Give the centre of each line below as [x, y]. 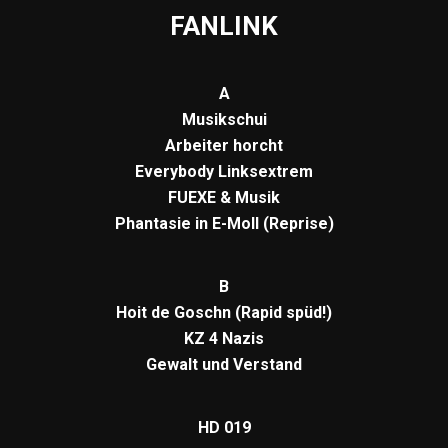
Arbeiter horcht [224, 145]
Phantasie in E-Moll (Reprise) [224, 223]
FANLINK [224, 25]
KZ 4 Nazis [224, 338]
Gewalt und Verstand [224, 364]
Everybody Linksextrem [224, 171]
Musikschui [224, 119]
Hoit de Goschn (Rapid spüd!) [224, 312]
